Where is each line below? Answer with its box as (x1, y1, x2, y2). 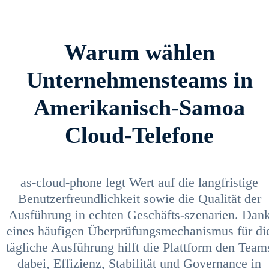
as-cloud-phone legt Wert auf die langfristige (20, 174, 258, 190)
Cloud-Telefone (65, 122, 214, 148)
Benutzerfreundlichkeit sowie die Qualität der (17, 190, 261, 206)
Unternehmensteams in (26, 67, 253, 92)
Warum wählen (64, 39, 215, 65)
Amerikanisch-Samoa (34, 94, 245, 120)
